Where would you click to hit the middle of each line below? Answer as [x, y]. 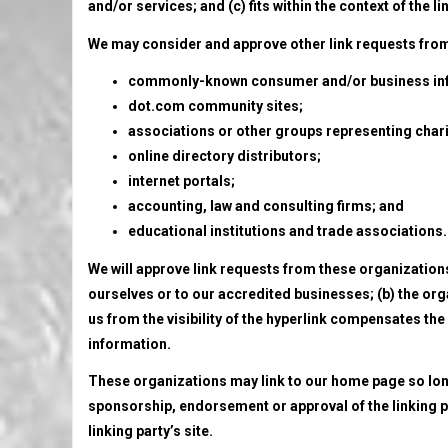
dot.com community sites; [215, 106]
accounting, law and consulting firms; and [266, 206]
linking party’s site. [150, 431]
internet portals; [181, 181]
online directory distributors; [224, 156]
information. [129, 343]
